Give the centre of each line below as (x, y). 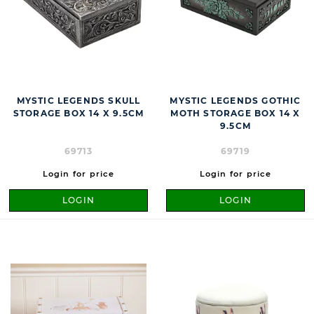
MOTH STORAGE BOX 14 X (235, 114)
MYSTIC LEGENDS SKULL (78, 101)
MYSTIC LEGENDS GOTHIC (235, 101)
